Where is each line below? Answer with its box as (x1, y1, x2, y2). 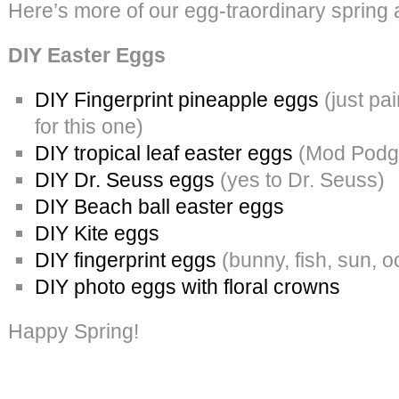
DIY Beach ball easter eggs (35, 194, 289, 218)
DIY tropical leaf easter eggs (35, 141, 293, 165)
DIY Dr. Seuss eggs (35, 167, 215, 191)
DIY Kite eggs (35, 221, 159, 245)
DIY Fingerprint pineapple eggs (35, 87, 319, 111)
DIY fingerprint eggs (35, 248, 216, 272)
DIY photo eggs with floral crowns (35, 274, 346, 298)
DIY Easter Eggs (8, 43, 166, 67)
